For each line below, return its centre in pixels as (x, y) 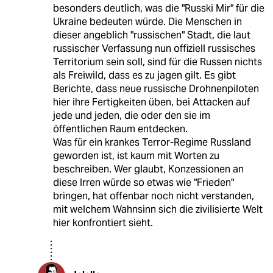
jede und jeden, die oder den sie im (131, 116)
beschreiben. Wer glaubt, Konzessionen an (148, 169)
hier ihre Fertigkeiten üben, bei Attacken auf (151, 102)
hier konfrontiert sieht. (103, 223)
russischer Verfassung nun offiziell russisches (154, 49)
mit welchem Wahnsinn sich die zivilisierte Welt (158, 210)
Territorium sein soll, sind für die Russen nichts (157, 62)
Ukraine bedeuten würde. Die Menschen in (147, 22)
